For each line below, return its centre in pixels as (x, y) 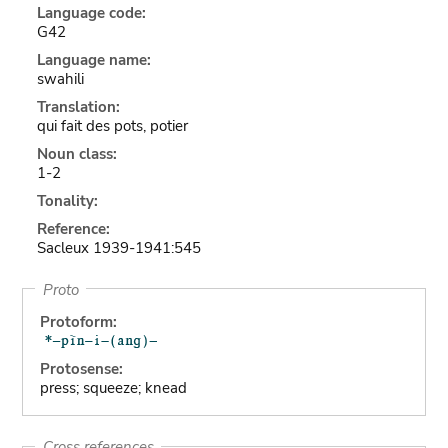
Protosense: (81, 369)
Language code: (91, 13)
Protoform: (78, 322)
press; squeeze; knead (113, 388)
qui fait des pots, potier (112, 126)
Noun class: (76, 154)
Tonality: (67, 201)
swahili (60, 79)
